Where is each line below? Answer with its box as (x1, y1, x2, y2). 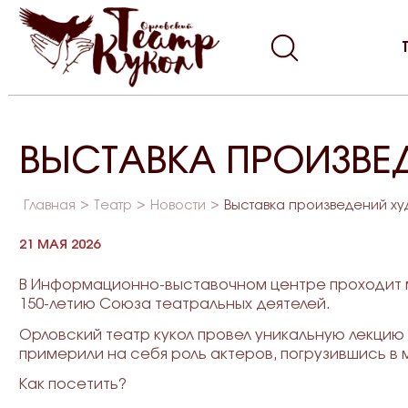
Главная (23, 199, 76, 213)
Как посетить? (18, 377, 127, 393)
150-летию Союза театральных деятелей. (18, 296, 331, 311)
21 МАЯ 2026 (18, 238, 100, 252)
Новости (149, 199, 206, 213)
